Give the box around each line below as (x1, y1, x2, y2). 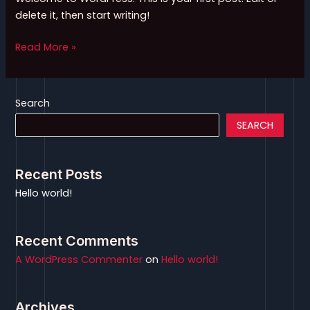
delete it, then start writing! (15, 8, 150, 22)
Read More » (15, 39, 77, 54)
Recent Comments (15, 232, 139, 250)
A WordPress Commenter (15, 253, 143, 267)
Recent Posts (15, 166, 103, 183)
